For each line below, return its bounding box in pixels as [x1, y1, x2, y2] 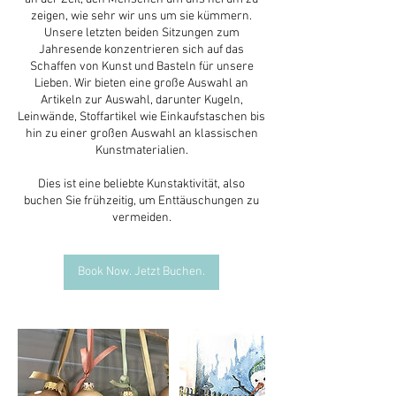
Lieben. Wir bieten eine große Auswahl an [34, 75, 248, 91]
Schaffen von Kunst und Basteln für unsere [29, 58, 254, 74]
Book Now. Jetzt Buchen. [78, 263, 205, 279]
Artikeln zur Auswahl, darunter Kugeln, [40, 92, 243, 108]
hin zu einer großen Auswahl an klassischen [25, 126, 258, 141]
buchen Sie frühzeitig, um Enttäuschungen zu [24, 193, 259, 209]
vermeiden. [111, 209, 171, 225]
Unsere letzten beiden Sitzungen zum [43, 25, 240, 41]
